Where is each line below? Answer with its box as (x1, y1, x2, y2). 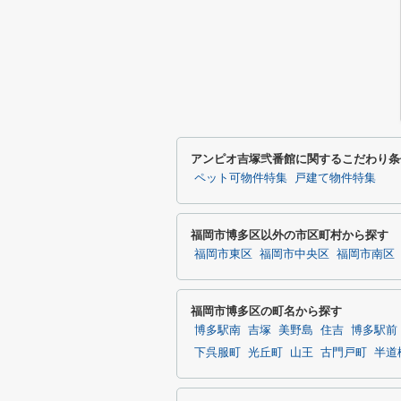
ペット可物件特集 (194, 172, 287, 184)
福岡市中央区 (260, 248, 329, 260)
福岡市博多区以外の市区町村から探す (191, 228, 388, 242)
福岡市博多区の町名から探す (191, 304, 342, 318)
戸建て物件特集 (294, 172, 376, 184)
